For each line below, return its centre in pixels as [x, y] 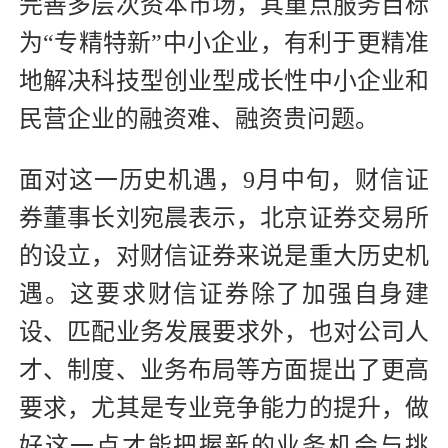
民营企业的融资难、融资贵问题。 [199, 118]
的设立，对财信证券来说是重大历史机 [224, 255]
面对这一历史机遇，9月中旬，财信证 [224, 179]
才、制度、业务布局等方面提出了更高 [224, 369]
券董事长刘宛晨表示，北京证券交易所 [224, 217]
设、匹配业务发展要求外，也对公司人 [224, 331]
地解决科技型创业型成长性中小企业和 [224, 80]
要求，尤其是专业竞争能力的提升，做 [224, 407]
